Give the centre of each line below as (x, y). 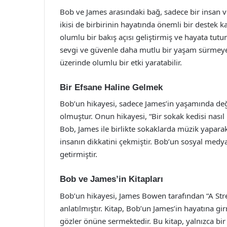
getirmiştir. (79, 154)
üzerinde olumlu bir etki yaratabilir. (121, 62)
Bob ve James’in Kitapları (111, 179)
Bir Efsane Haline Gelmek (111, 87)
